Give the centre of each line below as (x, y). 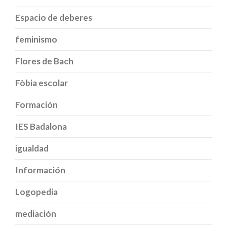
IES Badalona (41, 126)
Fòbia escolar (42, 83)
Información (40, 170)
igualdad (32, 148)
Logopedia (36, 192)
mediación (36, 213)
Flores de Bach (44, 61)
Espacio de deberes (54, 17)
